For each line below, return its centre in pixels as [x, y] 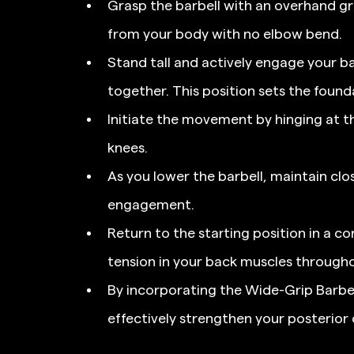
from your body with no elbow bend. [225, 34]
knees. [128, 147]
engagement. [151, 204]
